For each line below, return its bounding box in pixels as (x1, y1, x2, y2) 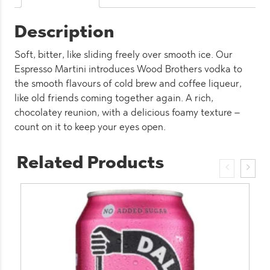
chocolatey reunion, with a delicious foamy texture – (14, 108, 240, 118)
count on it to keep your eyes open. (14, 122, 166, 133)
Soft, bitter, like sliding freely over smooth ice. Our (14, 50, 233, 60)
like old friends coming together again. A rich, (14, 93, 213, 104)
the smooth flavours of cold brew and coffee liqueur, (14, 79, 242, 89)
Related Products (17, 155, 164, 172)
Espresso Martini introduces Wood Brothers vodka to (14, 64, 242, 75)
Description (14, 24, 115, 42)
